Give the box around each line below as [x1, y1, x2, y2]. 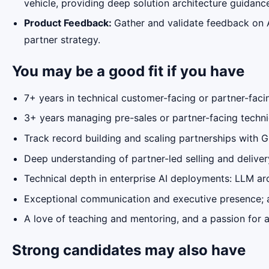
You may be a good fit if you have [12, 62, 244, 80]
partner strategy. [24, 34, 100, 46]
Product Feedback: [24, 17, 114, 29]
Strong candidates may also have [12, 241, 246, 259]
